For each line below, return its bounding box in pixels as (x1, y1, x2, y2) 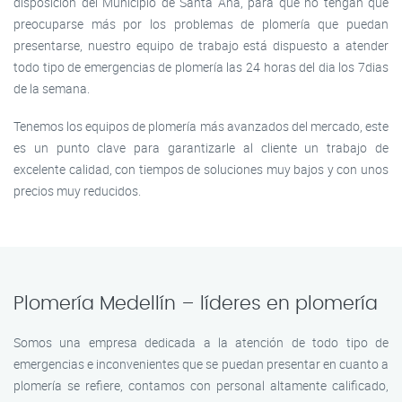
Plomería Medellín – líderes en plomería (13, 293, 378, 313)
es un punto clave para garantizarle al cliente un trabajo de (13, 138, 389, 156)
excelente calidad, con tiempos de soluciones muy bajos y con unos (13, 160, 389, 178)
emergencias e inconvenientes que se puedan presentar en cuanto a (13, 354, 389, 372)
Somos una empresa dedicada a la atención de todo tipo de (13, 333, 389, 351)
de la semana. (13, 79, 90, 97)
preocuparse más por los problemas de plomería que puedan (13, 14, 389, 32)
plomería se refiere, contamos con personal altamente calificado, (13, 376, 389, 394)
